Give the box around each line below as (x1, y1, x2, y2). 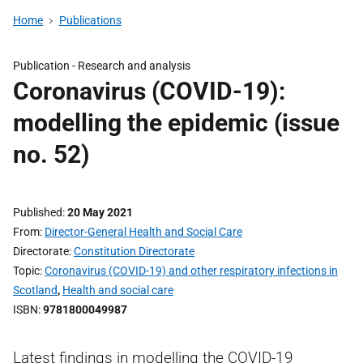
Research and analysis (78, 59, 190, 72)
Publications (58, 14, 122, 27)
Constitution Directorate (74, 245, 194, 258)
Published (13, 206, 62, 219)
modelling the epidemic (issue (13, 109, 340, 137)
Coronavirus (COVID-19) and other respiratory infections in (45, 264, 338, 277)
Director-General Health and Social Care (45, 225, 242, 238)
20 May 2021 (67, 206, 133, 219)
